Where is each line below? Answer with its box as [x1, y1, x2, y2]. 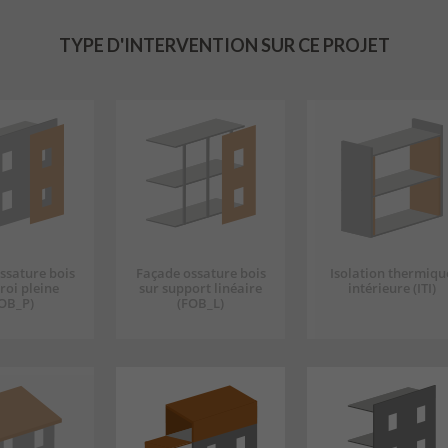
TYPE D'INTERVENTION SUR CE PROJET [58, 34, 390, 57]
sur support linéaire [139, 279, 262, 298]
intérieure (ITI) [347, 279, 436, 298]
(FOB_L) [177, 294, 224, 313]
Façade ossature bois [135, 264, 266, 283]
